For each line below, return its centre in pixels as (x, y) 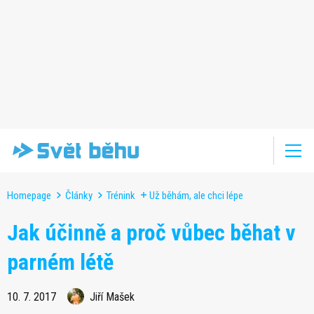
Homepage (29, 195)
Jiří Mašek (112, 296)
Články (79, 195)
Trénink (121, 195)
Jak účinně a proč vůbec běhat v (151, 232)
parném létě (60, 262)
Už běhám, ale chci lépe (196, 195)
